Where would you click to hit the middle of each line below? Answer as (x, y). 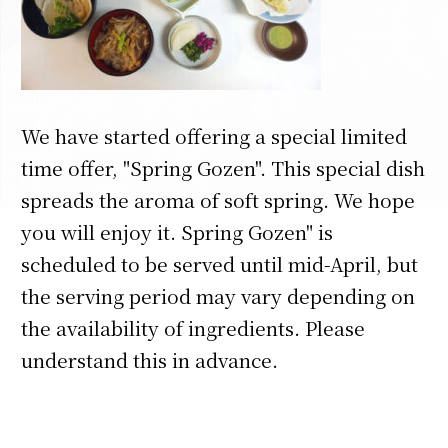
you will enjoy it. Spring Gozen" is (176, 231)
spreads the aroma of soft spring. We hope (217, 199)
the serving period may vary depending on (217, 295)
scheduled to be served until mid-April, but (219, 263)
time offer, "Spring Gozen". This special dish (222, 167)
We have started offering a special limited (213, 135)
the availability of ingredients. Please (192, 327)
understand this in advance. (149, 359)
